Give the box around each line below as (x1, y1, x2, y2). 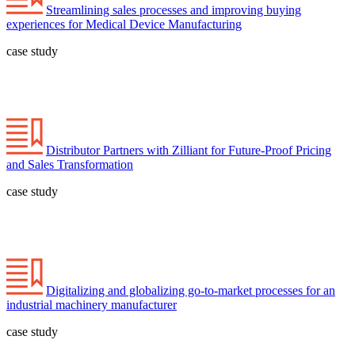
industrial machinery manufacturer (6, 298, 177, 312)
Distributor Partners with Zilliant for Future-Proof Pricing (46, 143, 331, 158)
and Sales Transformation (6, 158, 133, 172)
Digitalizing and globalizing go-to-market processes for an (46, 284, 335, 298)
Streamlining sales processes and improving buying (46, 3, 301, 17)
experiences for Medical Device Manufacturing (6, 17, 242, 32)
